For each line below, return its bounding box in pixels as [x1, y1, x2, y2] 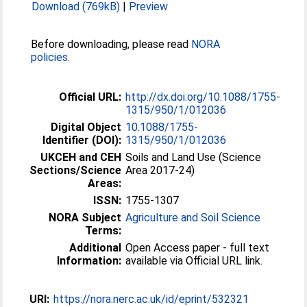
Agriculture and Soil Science [125, 210, 261, 224]
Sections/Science [29, 163, 122, 177]
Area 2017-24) [125, 163, 195, 177]
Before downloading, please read [31, 37, 192, 51]
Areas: [88, 176, 122, 190]
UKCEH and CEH [40, 150, 122, 164]
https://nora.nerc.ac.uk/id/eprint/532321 [53, 292, 249, 306]
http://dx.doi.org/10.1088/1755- [125, 90, 281, 103]
